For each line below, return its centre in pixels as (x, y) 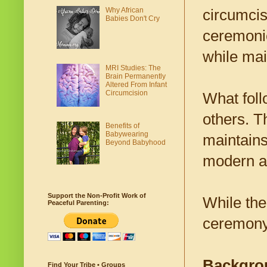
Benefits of (122, 125)
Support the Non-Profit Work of (97, 196)
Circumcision (126, 93)
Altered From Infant (136, 84)
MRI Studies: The (133, 68)
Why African (124, 10)
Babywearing (127, 134)
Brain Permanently (135, 76)
